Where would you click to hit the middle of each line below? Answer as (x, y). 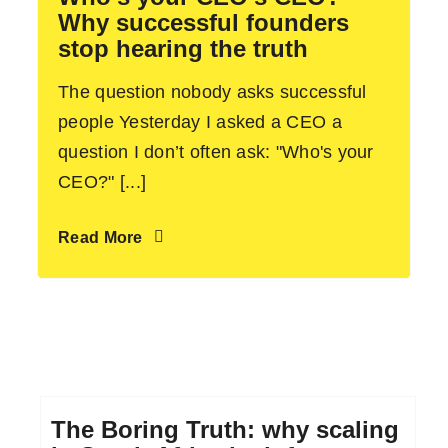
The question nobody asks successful (212, 91)
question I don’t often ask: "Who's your (216, 151)
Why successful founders (204, 22)
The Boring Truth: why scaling (224, 429)
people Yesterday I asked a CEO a (200, 121)
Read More (100, 237)
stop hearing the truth (183, 48)
